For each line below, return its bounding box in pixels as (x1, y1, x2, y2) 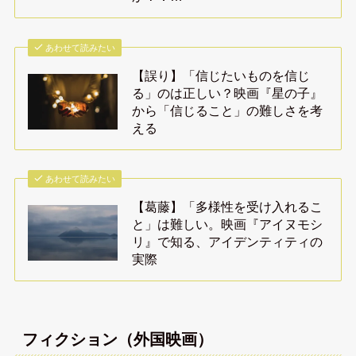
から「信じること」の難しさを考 (132, 103, 323, 118)
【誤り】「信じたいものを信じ (132, 68, 311, 83)
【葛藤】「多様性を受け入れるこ (132, 199, 323, 215)
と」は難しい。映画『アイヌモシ (132, 217, 323, 232)
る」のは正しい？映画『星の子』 (132, 85, 323, 100)
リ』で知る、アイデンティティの (132, 234, 323, 250)
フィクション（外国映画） (21, 330, 213, 348)
